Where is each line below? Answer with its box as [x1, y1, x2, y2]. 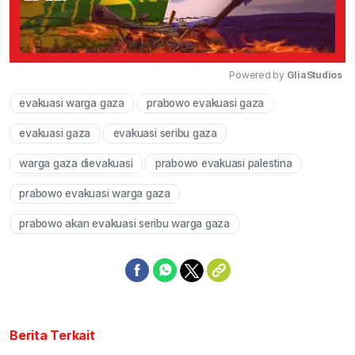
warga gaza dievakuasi [19, 157, 133, 170]
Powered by [229, 69, 287, 82]
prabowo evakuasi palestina [155, 157, 292, 170]
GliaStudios [286, 69, 342, 82]
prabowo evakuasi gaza [147, 97, 265, 110]
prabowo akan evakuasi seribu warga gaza [19, 217, 230, 231]
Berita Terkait [10, 327, 95, 344]
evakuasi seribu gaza [113, 127, 217, 140]
